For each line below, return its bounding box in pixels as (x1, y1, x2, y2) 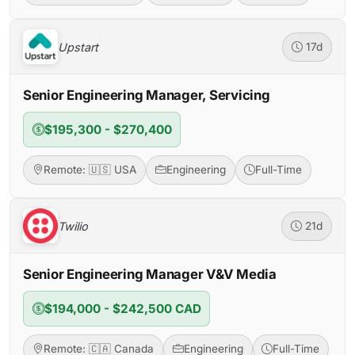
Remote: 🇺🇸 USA (43, 163, 136, 177)
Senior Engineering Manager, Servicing (23, 87, 270, 104)
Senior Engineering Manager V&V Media (23, 266, 277, 283)
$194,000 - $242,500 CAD (44, 300, 201, 316)
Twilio (58, 219, 88, 233)
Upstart (58, 40, 98, 54)
